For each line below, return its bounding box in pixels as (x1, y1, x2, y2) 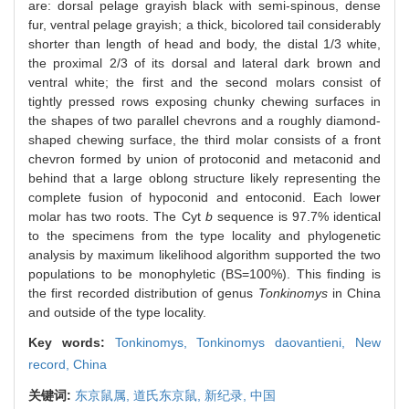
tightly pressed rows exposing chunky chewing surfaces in (28, 93, 381, 109)
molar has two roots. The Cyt (28, 208, 201, 224)
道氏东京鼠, (133, 387, 204, 403)
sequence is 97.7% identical (212, 208, 382, 224)
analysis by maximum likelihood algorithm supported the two (28, 246, 381, 262)
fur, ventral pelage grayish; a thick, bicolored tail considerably (28, 16, 381, 32)
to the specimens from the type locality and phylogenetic (28, 227, 381, 243)
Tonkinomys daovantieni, (196, 334, 356, 350)
